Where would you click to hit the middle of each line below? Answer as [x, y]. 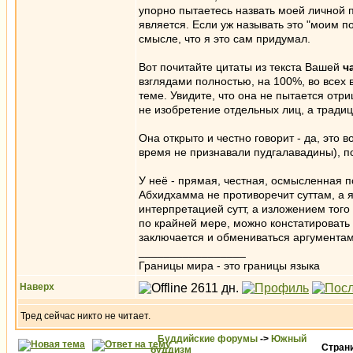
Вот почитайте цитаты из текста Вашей [239, 67]
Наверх [37, 287]
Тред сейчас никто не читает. [85, 316]
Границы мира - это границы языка [229, 266]
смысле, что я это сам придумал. [225, 39]
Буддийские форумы [208, 339]
